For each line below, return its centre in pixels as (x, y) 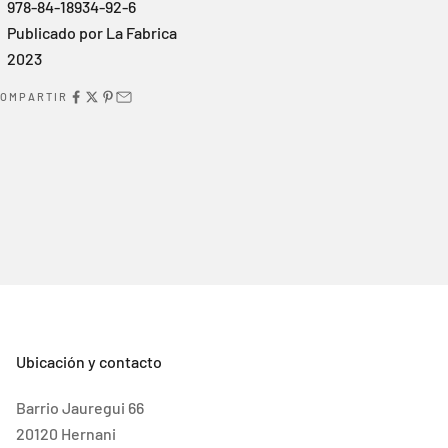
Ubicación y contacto (88, 361)
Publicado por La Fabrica (92, 32)
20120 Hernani (65, 433)
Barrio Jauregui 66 (79, 407)
